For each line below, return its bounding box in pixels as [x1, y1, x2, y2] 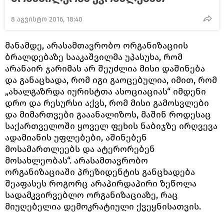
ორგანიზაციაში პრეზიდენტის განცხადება [5, 166, 195, 177]
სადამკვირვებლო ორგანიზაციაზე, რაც [5, 189, 178, 200]
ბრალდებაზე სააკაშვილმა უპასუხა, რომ [5, 51, 182, 62]
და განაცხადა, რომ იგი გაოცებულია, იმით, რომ [5, 74, 217, 85]
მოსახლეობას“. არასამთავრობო [5, 155, 148, 166]
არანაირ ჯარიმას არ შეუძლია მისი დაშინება [5, 63, 205, 74]
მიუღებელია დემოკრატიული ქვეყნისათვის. [5, 201, 203, 212]
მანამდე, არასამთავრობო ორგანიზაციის [5, 40, 188, 51]
